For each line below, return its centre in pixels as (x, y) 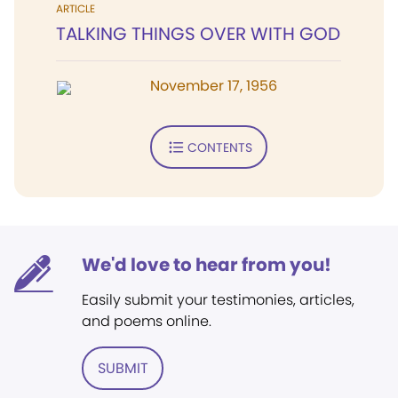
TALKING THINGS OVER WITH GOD (198, 34)
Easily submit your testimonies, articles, (218, 300)
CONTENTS (219, 147)
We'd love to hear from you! (207, 265)
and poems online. (147, 321)
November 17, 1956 (214, 86)
